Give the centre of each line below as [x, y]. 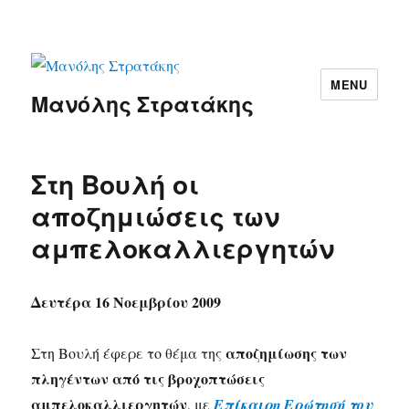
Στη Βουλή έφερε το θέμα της [129, 353]
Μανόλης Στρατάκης [143, 104]
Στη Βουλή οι [115, 184]
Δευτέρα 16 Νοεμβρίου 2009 [126, 302]
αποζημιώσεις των [156, 216]
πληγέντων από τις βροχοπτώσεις [148, 379]
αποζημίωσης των [287, 353]
